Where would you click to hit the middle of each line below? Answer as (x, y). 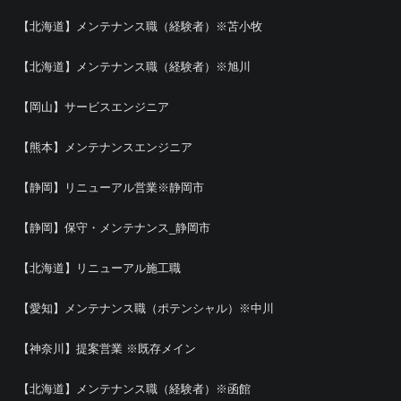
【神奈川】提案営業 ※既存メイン (107, 348)
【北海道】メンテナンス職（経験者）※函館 (134, 388)
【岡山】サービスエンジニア (94, 107)
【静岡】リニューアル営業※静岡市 (111, 187)
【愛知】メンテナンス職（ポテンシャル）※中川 (146, 308)
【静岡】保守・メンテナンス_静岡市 (114, 227)
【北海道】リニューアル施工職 (99, 268)
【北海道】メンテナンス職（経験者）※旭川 (134, 66)
